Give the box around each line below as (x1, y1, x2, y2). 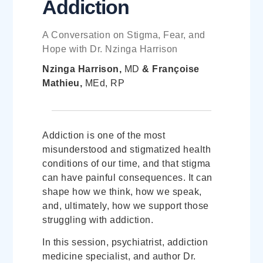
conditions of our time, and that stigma (42, 158, 211, 168)
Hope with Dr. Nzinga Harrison (42, 43, 178, 54)
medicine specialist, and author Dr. (42, 251, 196, 262)
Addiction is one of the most (42, 130, 166, 140)
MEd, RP (85, 77, 125, 88)
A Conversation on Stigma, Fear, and (42, 29, 205, 40)
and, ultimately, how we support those (42, 200, 209, 211)
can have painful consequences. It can (42, 172, 213, 183)
